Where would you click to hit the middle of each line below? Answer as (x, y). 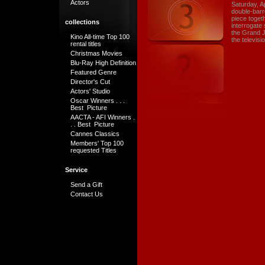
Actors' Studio (90, 91)
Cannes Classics (95, 133)
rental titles (86, 43)
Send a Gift (86, 185)
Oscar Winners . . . (98, 100)
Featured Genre (93, 72)
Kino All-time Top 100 (100, 36)
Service (76, 170)
